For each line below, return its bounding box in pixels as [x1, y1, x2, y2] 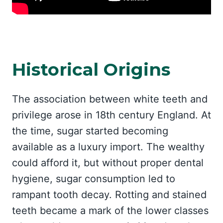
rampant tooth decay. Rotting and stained [12, 189, 207, 201]
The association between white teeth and [12, 93, 208, 105]
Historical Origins [12, 58, 170, 80]
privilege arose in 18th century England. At [12, 109, 211, 121]
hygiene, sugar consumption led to [12, 173, 175, 185]
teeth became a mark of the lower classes [12, 205, 209, 217]
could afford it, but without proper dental [12, 157, 204, 169]
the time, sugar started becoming [12, 125, 168, 137]
